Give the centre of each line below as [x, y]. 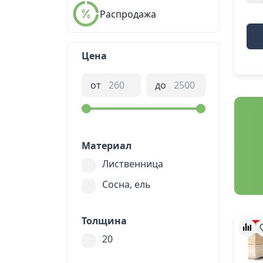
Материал [107, 146]
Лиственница [133, 164]
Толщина [104, 221]
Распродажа [128, 14]
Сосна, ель [127, 184]
